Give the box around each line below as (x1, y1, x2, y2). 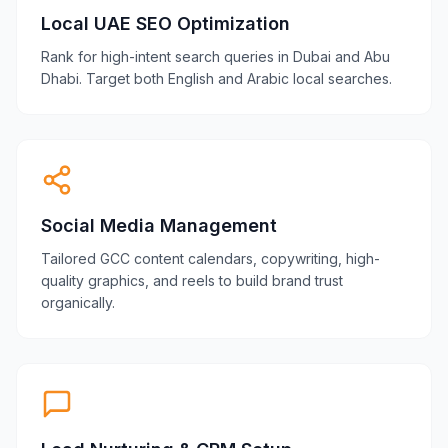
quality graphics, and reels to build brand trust (41, 272, 343, 289)
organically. (41, 294, 115, 311)
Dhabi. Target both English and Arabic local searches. (41, 70, 392, 87)
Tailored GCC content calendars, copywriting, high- (41, 250, 380, 267)
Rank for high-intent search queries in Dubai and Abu (41, 48, 390, 65)
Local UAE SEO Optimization (41, 13, 290, 34)
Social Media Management (41, 215, 277, 236)
